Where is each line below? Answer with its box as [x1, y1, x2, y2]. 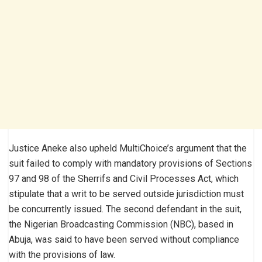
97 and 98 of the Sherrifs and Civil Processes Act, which [9, 173, 239, 184]
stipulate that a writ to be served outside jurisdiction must [9, 188, 244, 199]
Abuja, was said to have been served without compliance [9, 233, 239, 245]
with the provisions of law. [9, 249, 115, 260]
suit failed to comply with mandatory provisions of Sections [9, 157, 252, 169]
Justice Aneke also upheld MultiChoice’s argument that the [9, 142, 247, 154]
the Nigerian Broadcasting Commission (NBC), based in [9, 218, 233, 230]
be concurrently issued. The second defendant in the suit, [9, 203, 242, 215]
